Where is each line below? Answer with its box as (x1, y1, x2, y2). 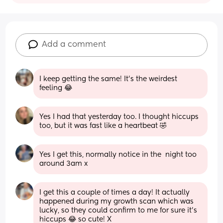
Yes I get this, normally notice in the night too (39, 151, 197, 158)
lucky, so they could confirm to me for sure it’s (39, 207, 198, 214)
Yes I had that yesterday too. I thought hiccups (39, 113, 199, 120)
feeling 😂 (39, 84, 73, 92)
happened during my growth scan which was (39, 198, 194, 205)
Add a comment (42, 40, 107, 49)
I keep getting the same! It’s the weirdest (39, 75, 178, 83)
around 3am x (39, 160, 88, 167)
